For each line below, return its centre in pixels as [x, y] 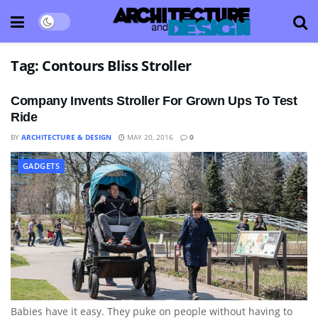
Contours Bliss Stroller [117, 66]
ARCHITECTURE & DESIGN [66, 137]
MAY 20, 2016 [149, 137]
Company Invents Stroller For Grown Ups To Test [154, 101]
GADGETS [42, 166]
